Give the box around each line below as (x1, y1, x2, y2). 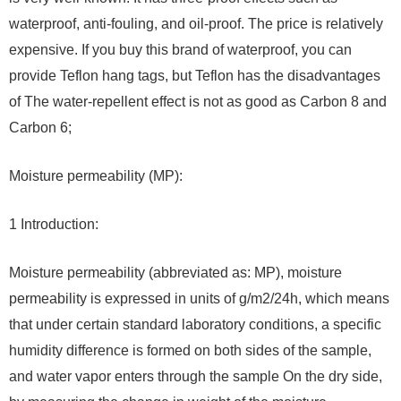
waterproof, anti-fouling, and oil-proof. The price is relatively (9, 16, 383, 32)
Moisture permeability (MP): (9, 168, 183, 184)
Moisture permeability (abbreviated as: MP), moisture (9, 265, 342, 281)
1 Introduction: (9, 217, 98, 233)
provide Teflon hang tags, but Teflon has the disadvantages (9, 68, 380, 84)
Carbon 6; (9, 120, 72, 136)
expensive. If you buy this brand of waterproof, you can (9, 42, 352, 58)
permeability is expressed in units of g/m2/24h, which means (9, 291, 389, 307)
